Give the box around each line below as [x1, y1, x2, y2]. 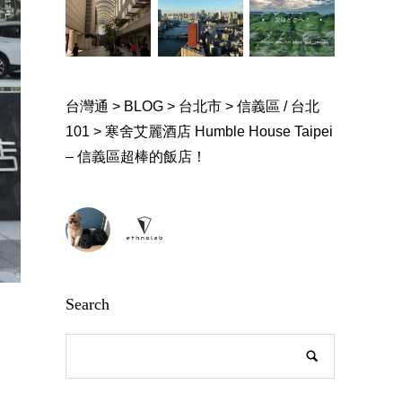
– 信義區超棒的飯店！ [66, 148, 207, 164]
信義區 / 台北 [237, 98, 320, 114]
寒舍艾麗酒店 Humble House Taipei [105, 123, 334, 139]
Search [66, 294, 110, 313]
